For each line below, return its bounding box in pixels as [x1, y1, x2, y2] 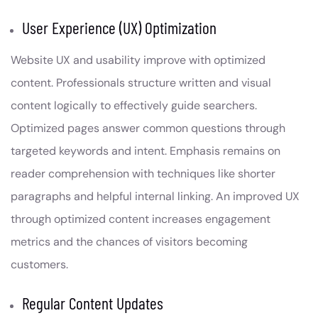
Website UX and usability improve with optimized [11, 53, 265, 68]
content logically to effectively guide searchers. [11, 98, 257, 114]
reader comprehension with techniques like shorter [11, 166, 275, 182]
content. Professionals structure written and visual [11, 75, 271, 91]
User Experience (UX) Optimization [22, 18, 216, 38]
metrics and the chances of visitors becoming [11, 234, 248, 250]
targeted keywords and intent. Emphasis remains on [11, 143, 280, 159]
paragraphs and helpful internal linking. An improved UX [11, 189, 300, 204]
